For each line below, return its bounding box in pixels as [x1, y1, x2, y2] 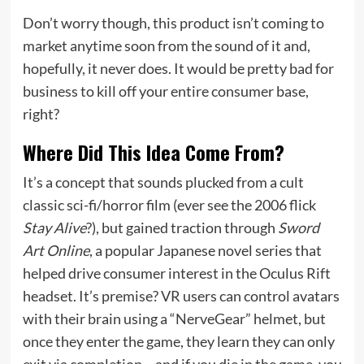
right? [22, 104, 59, 123]
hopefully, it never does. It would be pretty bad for [22, 58, 334, 77]
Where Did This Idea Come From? [22, 136, 284, 167]
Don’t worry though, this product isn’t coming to [22, 13, 324, 32]
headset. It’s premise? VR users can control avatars [22, 286, 340, 305]
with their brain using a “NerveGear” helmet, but [22, 309, 326, 327]
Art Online [22, 240, 89, 259]
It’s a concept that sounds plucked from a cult [22, 172, 304, 191]
